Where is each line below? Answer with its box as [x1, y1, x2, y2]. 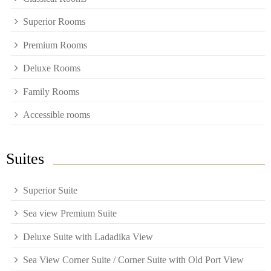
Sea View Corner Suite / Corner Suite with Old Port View [23, 255, 244, 266]
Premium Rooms [23, 39, 87, 50]
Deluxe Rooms [23, 63, 80, 74]
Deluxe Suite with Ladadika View [23, 231, 153, 242]
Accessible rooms [23, 109, 90, 120]
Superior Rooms [23, 16, 85, 27]
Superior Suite [23, 184, 77, 195]
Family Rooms [23, 86, 79, 97]
